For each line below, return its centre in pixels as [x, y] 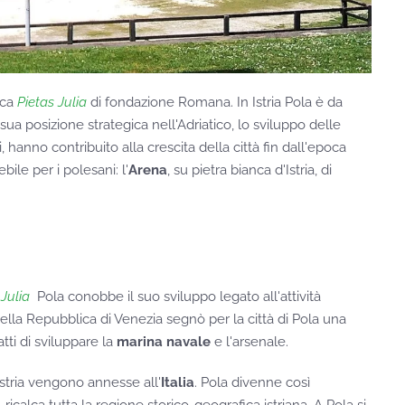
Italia [178, 383]
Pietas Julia [52, 103]
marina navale [164, 342]
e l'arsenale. [250, 342]
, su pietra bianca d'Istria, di [250, 170]
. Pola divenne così [252, 383]
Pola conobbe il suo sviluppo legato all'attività [175, 297]
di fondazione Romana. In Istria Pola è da [215, 103]
